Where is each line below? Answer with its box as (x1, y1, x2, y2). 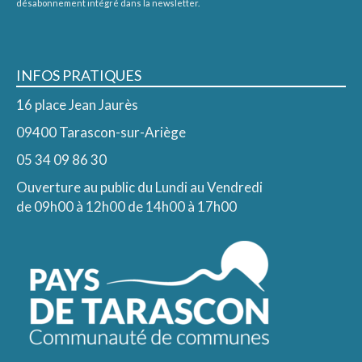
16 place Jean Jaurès (16, 95, 138, 113)
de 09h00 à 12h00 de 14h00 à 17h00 (16, 197, 237, 215)
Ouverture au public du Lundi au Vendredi (16, 178, 263, 196)
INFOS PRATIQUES (16, 65, 141, 84)
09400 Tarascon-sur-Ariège (16, 123, 186, 141)
